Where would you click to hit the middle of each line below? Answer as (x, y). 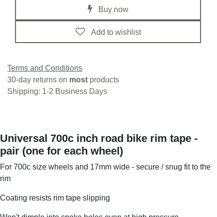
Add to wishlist (116, 32)
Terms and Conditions (45, 68)
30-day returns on (38, 80)
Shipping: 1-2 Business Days (57, 92)
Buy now (112, 9)
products (104, 80)
